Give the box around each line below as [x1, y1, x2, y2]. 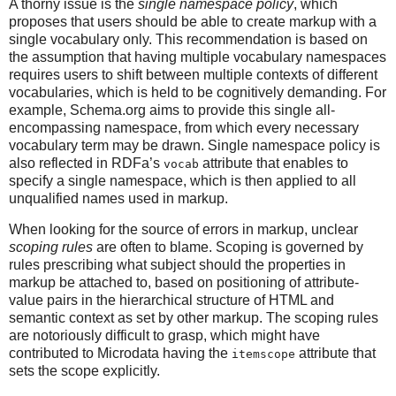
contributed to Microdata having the [9, 346, 232, 362]
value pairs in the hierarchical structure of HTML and [9, 293, 334, 308]
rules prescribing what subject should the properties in [9, 257, 346, 273]
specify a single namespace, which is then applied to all [9, 172, 356, 188]
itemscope [232, 347, 295, 362]
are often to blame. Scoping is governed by [93, 240, 363, 255]
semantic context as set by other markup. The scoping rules [9, 310, 378, 326]
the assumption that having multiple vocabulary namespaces [9, 49, 386, 65]
